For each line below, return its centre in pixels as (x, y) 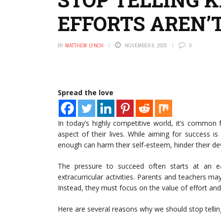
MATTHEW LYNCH (84, 45)
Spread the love (86, 92)
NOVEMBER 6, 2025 (146, 45)
